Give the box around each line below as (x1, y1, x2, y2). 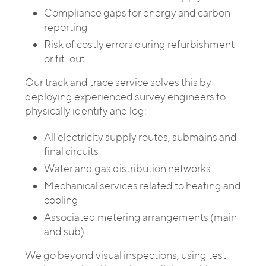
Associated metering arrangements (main (44, 211, 237, 223)
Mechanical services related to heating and (44, 179, 241, 192)
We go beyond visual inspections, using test (25, 249, 226, 261)
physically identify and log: (25, 104, 147, 117)
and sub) (44, 225, 84, 237)
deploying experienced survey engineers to (25, 90, 226, 103)
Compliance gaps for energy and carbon (44, 7, 230, 19)
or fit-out (44, 52, 85, 65)
